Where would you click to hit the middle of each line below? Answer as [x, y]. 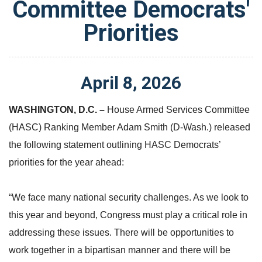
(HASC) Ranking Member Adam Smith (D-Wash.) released [130, 127]
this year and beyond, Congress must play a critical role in [128, 215]
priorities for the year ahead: [66, 162]
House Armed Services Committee [178, 109]
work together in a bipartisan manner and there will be [120, 250]
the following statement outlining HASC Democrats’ [115, 144]
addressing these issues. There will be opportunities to [121, 232]
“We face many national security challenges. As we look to [129, 197]
